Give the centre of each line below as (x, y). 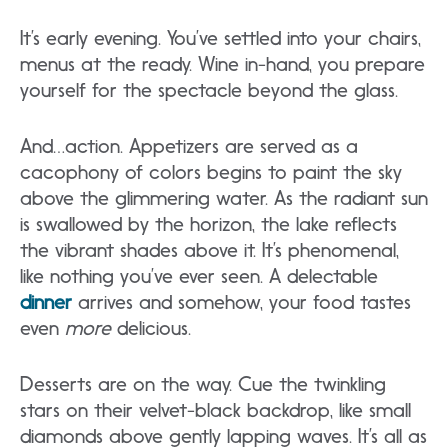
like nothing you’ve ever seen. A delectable (199, 276)
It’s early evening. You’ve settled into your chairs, (220, 38)
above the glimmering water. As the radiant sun (224, 198)
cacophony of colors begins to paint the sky (211, 172)
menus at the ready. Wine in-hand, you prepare (222, 64)
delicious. (151, 328)
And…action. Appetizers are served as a (189, 146)
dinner (46, 302)
